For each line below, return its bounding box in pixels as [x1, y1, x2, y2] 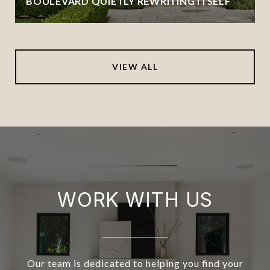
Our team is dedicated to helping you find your [27, 257, 243, 269]
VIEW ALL [112, 61, 158, 72]
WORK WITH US [57, 187, 213, 212]
